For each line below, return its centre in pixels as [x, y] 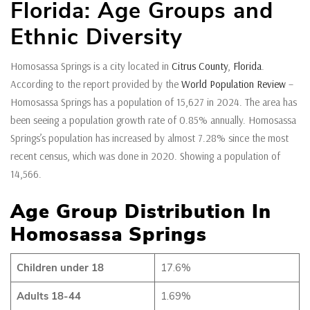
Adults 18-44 [48, 296]
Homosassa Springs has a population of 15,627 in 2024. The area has [154, 102]
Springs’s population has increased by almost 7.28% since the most [149, 138]
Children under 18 [60, 268]
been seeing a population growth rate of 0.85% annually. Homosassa [153, 120]
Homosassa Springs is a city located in [91, 66]
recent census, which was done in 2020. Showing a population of [145, 156]
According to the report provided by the [96, 84]
